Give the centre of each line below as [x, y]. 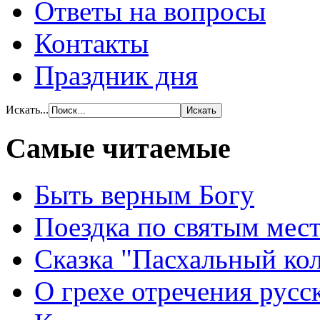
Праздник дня [116, 76]
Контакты [91, 44]
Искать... [27, 110]
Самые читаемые [118, 148]
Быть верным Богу [144, 194]
